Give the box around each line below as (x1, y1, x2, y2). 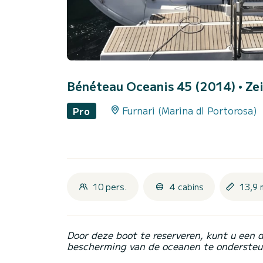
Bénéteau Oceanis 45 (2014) (67, 77, 238, 95)
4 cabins (168, 180, 204, 193)
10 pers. (93, 180, 127, 193)
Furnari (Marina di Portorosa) (122, 103, 257, 118)
